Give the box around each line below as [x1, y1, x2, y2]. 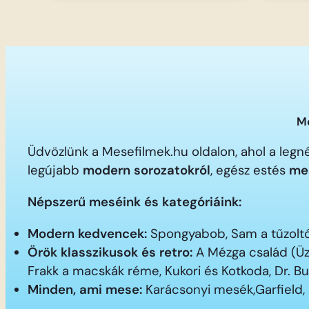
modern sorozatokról [83, 162, 210, 179]
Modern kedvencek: [28, 225, 147, 242]
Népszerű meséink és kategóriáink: [28, 193, 241, 210]
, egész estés [210, 162, 289, 179]
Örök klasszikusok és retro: [28, 243, 192, 261]
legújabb [28, 162, 83, 179]
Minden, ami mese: [28, 281, 142, 298]
